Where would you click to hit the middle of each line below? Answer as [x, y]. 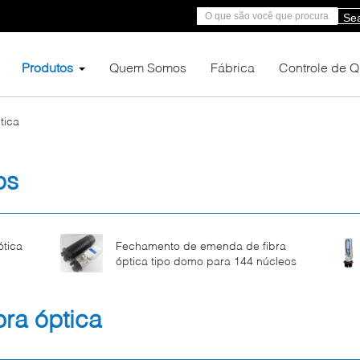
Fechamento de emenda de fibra [201, 245]
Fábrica [233, 67]
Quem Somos [148, 67]
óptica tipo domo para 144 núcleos [206, 261]
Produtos [47, 67]
